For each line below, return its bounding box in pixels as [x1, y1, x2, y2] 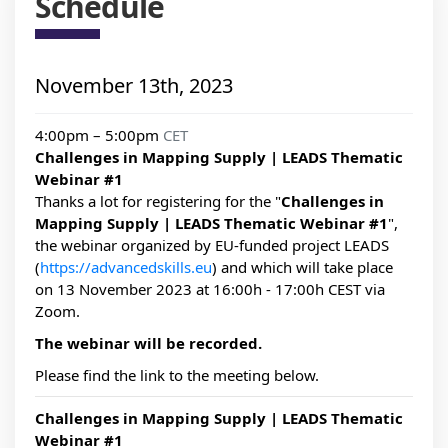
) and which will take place [212, 257, 393, 278]
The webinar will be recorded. [35, 333, 262, 354]
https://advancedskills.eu [40, 257, 212, 278]
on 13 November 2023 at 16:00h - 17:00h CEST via [35, 279, 385, 300]
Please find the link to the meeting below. [35, 365, 319, 386]
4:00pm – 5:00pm [35, 125, 163, 146]
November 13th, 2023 [35, 72, 233, 100]
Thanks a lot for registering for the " [35, 191, 281, 212]
